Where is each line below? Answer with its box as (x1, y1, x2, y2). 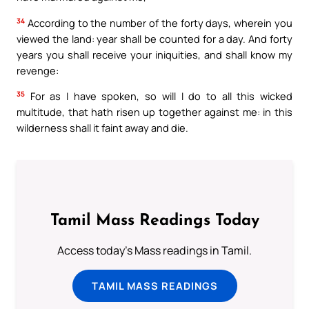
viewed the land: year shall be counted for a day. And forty (17, 31, 292, 46)
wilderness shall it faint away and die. (17, 121, 188, 135)
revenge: (17, 63, 59, 77)
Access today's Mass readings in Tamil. (57, 242, 252, 258)
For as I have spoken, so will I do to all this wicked (25, 89, 292, 103)
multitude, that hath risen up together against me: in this (17, 105, 292, 119)
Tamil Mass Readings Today (50, 212, 259, 229)
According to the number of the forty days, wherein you (25, 15, 292, 30)
